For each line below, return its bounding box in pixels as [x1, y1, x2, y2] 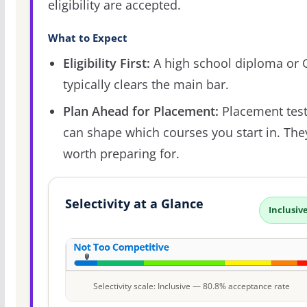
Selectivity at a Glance [64, 195, 204, 212]
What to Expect [47, 32, 127, 45]
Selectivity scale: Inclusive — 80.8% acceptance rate [93, 280, 290, 292]
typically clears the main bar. [62, 76, 229, 93]
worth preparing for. [62, 145, 180, 162]
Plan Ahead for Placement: [62, 102, 219, 119]
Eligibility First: [62, 55, 150, 72]
